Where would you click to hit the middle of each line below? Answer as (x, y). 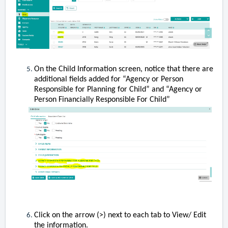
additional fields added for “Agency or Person (109, 79)
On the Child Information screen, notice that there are (124, 69)
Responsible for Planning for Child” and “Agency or (118, 89)
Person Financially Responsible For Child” (102, 99)
